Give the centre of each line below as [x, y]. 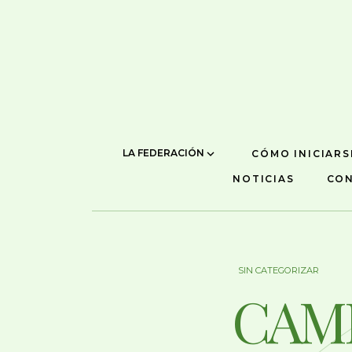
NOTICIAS [264, 179]
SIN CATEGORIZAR [279, 270]
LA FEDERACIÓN [165, 153]
